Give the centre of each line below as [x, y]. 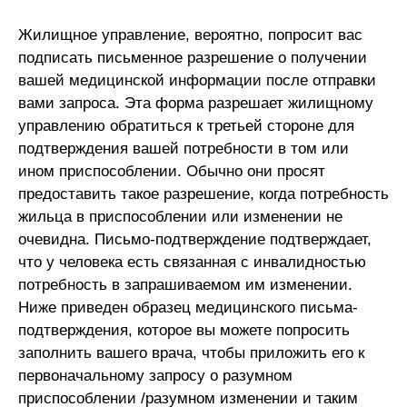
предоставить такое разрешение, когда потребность [203, 194]
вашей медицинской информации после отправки [197, 81]
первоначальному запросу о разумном [155, 376]
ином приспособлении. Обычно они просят [172, 172]
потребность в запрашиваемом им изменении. [185, 285]
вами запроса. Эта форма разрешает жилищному [196, 104]
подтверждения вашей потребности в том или [184, 149]
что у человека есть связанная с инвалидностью [192, 263]
